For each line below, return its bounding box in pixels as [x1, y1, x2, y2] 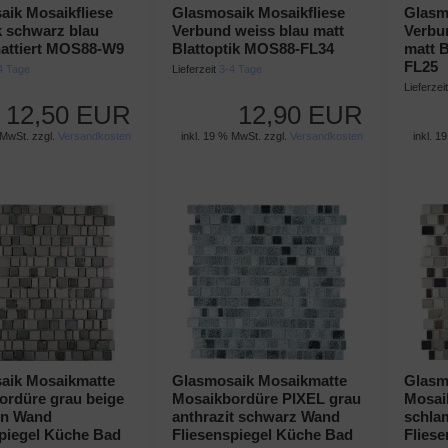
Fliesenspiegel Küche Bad [171, 426, 353, 443]
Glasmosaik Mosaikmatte [171, 372, 347, 389]
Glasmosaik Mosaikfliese [171, 4, 345, 21]
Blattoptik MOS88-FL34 [171, 40, 334, 57]
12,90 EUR [238, 100, 364, 130]
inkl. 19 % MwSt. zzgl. [181, 130, 291, 142]
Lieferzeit [171, 63, 219, 75]
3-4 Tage [218, 63, 262, 75]
